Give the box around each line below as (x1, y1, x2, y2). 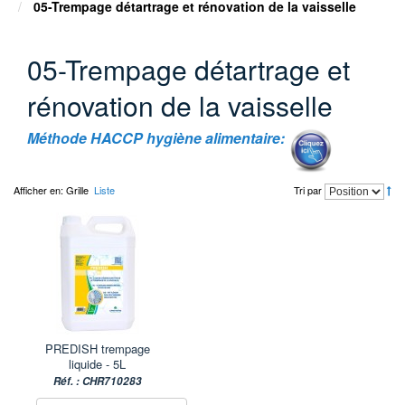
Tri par (294, 183, 325, 198)
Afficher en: (14, 183, 66, 197)
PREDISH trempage (44, 339, 150, 357)
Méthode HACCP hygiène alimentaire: (27, 127, 288, 148)
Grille (66, 183, 89, 197)
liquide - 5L (69, 354, 126, 372)
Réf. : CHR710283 (52, 373, 142, 389)
